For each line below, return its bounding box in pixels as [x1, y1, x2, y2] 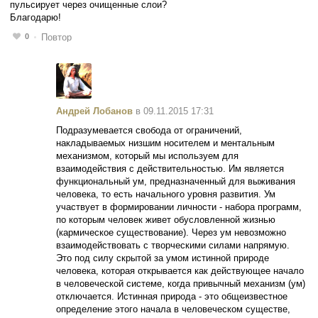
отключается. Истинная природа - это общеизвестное [56, 290, 288, 302]
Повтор [41, 31, 72, 43]
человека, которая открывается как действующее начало [56, 265, 305, 276]
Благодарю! [10, 11, 62, 23]
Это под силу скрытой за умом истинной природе [56, 252, 270, 263]
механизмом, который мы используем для [56, 150, 239, 161]
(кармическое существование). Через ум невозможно [56, 226, 287, 238]
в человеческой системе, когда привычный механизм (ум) [56, 278, 306, 289]
